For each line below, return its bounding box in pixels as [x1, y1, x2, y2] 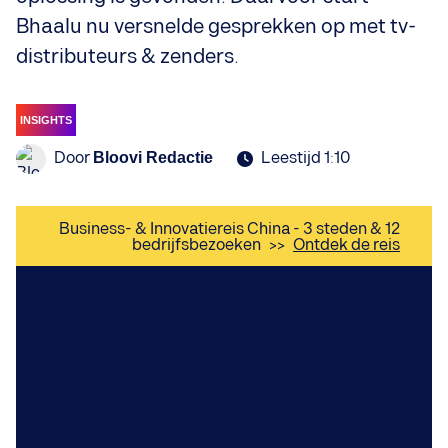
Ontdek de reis [293, 235, 400, 255]
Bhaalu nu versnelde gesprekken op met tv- [16, 14, 416, 39]
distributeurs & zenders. [16, 44, 239, 69]
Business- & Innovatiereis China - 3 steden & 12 [59, 219, 400, 239]
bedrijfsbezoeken [132, 235, 261, 255]
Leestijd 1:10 [261, 148, 351, 168]
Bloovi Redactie [93, 149, 213, 167]
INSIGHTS [20, 113, 72, 126]
